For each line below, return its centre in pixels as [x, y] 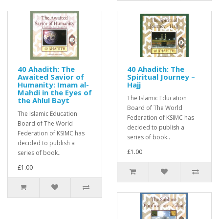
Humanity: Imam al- [53, 85]
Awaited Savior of [51, 77]
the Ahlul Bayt [44, 100]
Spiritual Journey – [161, 77]
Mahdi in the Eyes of [55, 92]
